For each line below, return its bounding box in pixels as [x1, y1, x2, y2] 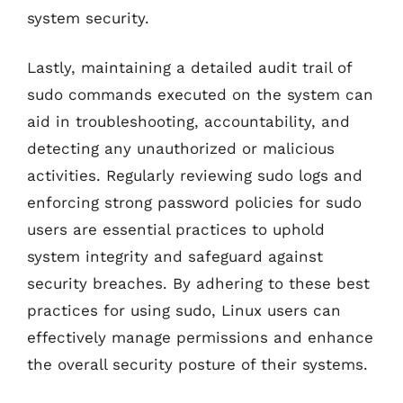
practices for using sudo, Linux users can [27, 301, 341, 319]
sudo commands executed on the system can [27, 85, 373, 103]
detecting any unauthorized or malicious [27, 139, 335, 157]
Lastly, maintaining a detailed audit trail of [27, 58, 352, 76]
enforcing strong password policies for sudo [27, 193, 362, 211]
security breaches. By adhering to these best [27, 274, 370, 292]
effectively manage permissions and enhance [27, 328, 373, 346]
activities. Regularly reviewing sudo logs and [27, 166, 363, 184]
